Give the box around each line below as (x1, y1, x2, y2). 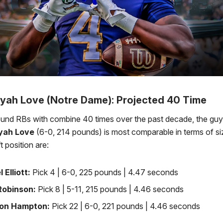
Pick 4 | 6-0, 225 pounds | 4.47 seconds (32, 167, 178, 178)
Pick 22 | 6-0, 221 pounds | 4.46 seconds (52, 201, 204, 212)
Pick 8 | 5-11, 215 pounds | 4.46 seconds (38, 184, 184, 195)
